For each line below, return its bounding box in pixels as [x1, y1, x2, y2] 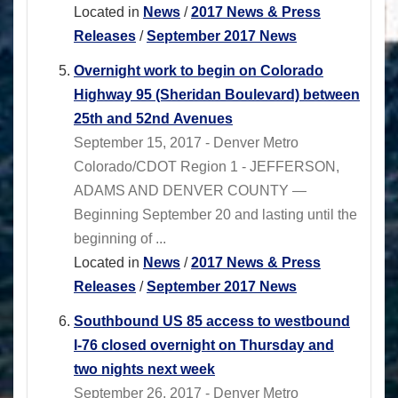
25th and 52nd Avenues [74, 111, 233, 127]
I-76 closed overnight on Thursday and [74, 338, 334, 354]
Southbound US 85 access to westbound [74, 314, 350, 330]
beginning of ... [74, 231, 166, 247]
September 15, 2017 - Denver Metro [74, 135, 298, 151]
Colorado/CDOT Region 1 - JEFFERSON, [74, 159, 339, 175]
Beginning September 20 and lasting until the [74, 207, 357, 223]
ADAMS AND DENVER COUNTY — [74, 183, 306, 199]
